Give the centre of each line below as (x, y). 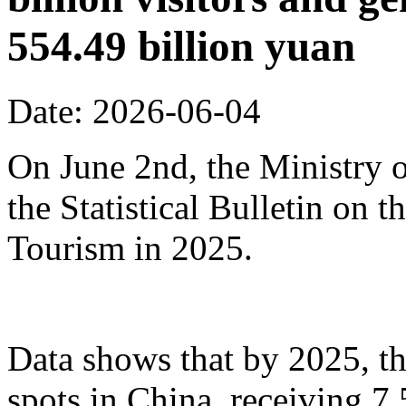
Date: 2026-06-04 (134, 111)
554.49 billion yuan (181, 47)
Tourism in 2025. (130, 247)
